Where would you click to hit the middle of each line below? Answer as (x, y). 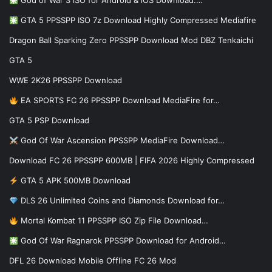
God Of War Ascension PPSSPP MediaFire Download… (121, 141)
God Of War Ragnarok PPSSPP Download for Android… (122, 241)
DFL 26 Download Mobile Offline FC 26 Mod (93, 261)
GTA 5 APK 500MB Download (74, 181)
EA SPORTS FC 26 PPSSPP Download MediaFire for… (119, 100)
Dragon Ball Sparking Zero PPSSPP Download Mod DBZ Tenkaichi (131, 40)
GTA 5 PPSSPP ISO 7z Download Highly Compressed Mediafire (137, 20)
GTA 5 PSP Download (49, 121)
